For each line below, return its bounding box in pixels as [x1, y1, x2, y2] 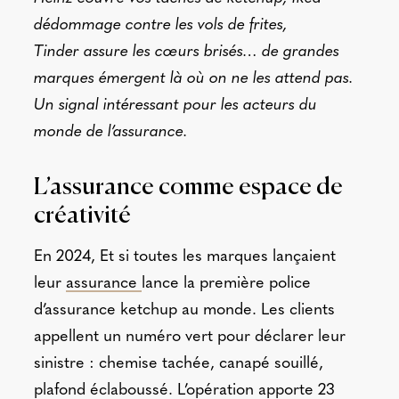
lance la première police [141, 274, 311, 292]
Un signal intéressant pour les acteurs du [33, 97, 317, 114]
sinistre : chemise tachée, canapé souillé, [33, 354, 323, 372]
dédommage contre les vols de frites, [33, 17, 288, 34]
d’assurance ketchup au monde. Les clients [33, 301, 335, 319]
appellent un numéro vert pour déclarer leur [33, 328, 346, 346]
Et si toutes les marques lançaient [99, 248, 336, 265]
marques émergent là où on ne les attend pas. [33, 70, 354, 87]
